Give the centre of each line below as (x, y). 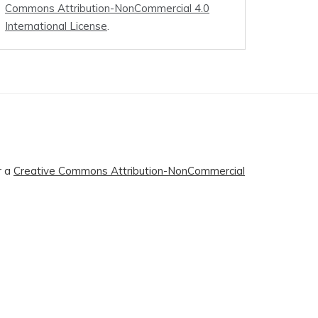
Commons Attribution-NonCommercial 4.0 (107, 9)
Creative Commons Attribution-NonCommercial (129, 171)
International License (56, 26)
